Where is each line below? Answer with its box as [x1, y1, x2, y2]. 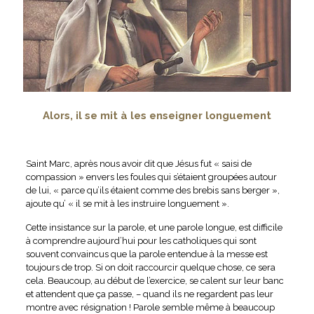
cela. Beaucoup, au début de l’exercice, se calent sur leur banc [25, 275, 284, 286]
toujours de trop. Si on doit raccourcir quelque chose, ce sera [25, 261, 275, 273]
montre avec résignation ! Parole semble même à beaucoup [25, 301, 275, 313]
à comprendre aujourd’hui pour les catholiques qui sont [25, 235, 257, 246]
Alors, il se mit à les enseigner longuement [42, 109, 271, 122]
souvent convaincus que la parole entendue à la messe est [25, 248, 268, 259]
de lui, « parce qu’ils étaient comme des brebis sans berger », [25, 184, 280, 196]
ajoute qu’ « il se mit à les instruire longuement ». [25, 198, 229, 209]
